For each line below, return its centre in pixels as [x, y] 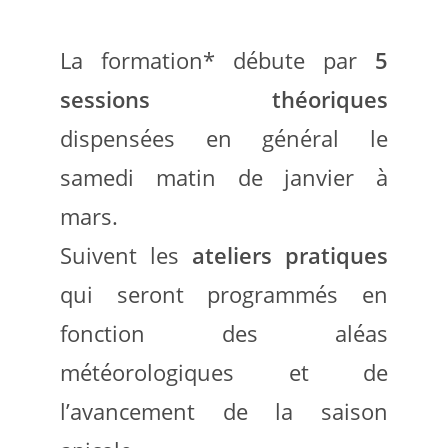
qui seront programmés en [224, 293]
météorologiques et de [224, 371]
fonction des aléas [224, 332]
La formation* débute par [217, 59]
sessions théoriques [224, 98]
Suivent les [126, 254]
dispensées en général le [224, 137]
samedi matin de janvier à [224, 176]
